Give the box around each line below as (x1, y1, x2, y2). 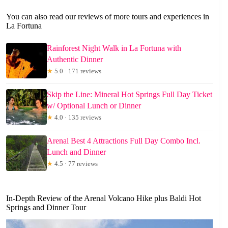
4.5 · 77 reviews (53, 159, 98, 167)
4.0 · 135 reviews (53, 113, 101, 121)
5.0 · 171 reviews (53, 67, 101, 75)
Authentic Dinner (47, 54, 103, 64)
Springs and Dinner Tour (6, 203, 86, 212)
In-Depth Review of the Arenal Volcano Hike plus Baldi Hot (6, 193, 201, 203)
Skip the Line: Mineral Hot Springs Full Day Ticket (47, 90, 212, 99)
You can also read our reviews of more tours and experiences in (6, 12, 209, 21)
